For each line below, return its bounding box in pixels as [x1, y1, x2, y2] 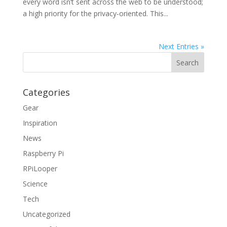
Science [22, 179, 48, 189]
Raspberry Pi [22, 148, 64, 159]
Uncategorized [22, 209, 70, 219]
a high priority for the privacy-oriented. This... [22, 9, 168, 19]
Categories [22, 86, 70, 99]
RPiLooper [22, 164, 57, 174]
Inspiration [22, 118, 57, 128]
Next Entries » [159, 42, 205, 52]
